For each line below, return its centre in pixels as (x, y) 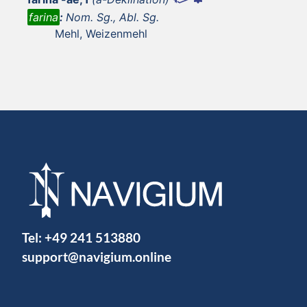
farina (44, 17)
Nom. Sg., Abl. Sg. (112, 17)
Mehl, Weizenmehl (101, 33)
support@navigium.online (97, 256)
